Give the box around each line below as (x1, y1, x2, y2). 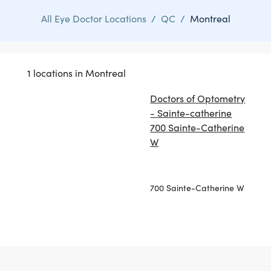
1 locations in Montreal (27, 66, 126, 79)
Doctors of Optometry (150, 91, 246, 105)
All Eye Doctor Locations (41, 11, 146, 25)
